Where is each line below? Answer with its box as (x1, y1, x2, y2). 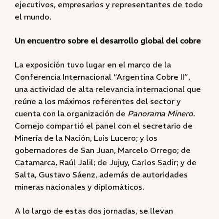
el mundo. (15, 12, 51, 22)
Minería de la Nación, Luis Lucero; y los (15, 133, 157, 143)
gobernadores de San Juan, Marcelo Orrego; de (15, 145, 191, 155)
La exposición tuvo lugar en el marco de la (15, 60, 171, 69)
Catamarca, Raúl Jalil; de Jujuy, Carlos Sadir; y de (15, 157, 197, 167)
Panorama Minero (128, 109, 193, 118)
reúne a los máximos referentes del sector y (15, 96, 181, 106)
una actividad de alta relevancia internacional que (15, 84, 201, 94)
